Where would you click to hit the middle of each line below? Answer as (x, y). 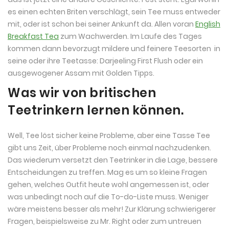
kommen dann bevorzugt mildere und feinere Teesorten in (114, 48)
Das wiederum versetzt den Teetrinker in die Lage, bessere (113, 160)
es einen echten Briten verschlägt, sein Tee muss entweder (114, 12)
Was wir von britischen (82, 93)
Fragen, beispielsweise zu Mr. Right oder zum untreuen (105, 221)
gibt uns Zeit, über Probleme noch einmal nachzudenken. (109, 147)
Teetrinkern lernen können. (96, 110)
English (208, 24)
